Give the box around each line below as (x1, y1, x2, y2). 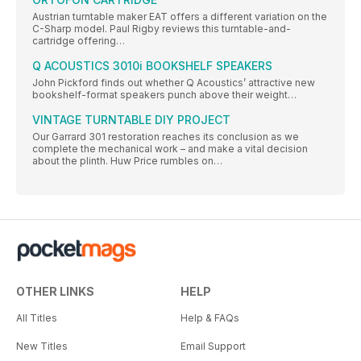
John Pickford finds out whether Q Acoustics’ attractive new (32, 77, 315, 89)
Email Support (180, 340, 246, 353)
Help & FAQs (180, 312, 239, 325)
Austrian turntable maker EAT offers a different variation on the (32, 10, 327, 23)
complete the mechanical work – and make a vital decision (32, 143, 308, 156)
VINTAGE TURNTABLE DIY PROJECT (32, 113, 230, 127)
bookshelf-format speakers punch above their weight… (32, 89, 297, 102)
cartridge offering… (32, 35, 125, 48)
